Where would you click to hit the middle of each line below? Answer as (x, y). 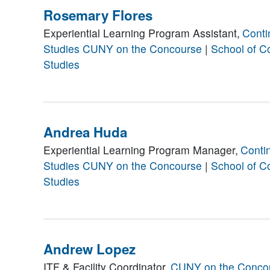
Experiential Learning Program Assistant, (142, 33)
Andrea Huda (85, 132)
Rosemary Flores (98, 15)
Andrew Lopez (89, 249)
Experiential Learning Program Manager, (141, 150)
